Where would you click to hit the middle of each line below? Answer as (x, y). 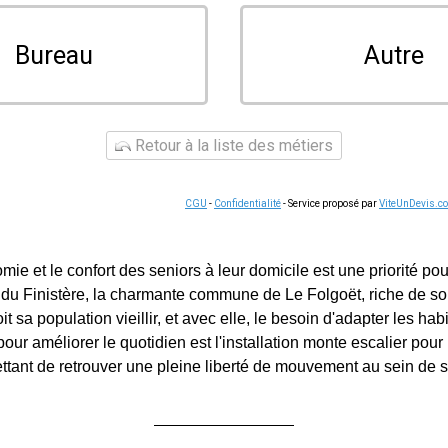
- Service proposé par (330, 203)
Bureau (54, 55)
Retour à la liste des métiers (232, 145)
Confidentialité (247, 203)
